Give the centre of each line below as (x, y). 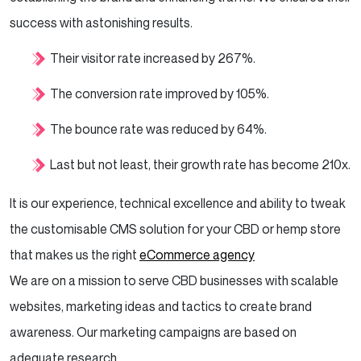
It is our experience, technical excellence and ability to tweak (178, 203)
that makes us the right (75, 254)
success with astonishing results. (101, 22)
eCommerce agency (197, 254)
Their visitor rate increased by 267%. (153, 58)
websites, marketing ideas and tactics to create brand (161, 306)
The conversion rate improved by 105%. (160, 93)
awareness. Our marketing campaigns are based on (153, 332)
